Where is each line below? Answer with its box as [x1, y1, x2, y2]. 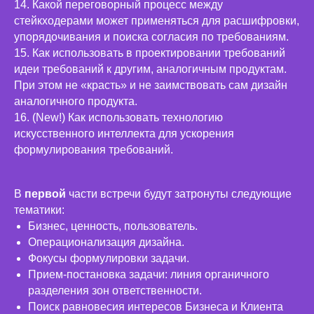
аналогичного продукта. [14, 95, 137, 108]
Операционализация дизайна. [28, 236, 184, 249]
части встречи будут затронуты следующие [69, 188, 292, 200]
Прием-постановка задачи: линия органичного [28, 268, 269, 281]
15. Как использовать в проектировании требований [14, 47, 285, 60]
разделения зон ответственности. [28, 285, 202, 297]
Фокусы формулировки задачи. [28, 252, 189, 265]
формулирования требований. [14, 144, 173, 156]
